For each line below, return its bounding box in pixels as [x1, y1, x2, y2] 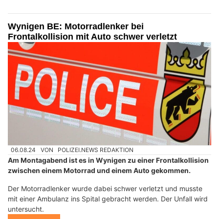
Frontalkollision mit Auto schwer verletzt [8, 31, 177, 42]
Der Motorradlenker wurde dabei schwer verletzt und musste [8, 184, 202, 193]
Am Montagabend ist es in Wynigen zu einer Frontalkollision [8, 156, 209, 165]
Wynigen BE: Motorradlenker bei [8, 21, 144, 31]
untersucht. [8, 205, 44, 214]
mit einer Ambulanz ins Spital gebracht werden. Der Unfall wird [8, 195, 208, 203]
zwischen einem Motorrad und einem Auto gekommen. [8, 166, 191, 175]
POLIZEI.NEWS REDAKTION [58, 146, 134, 153]
